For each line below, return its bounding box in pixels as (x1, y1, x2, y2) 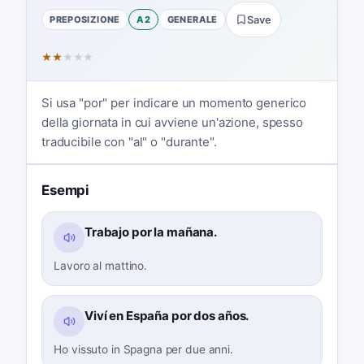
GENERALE (167, 13, 218, 25)
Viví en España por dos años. (84, 307, 249, 323)
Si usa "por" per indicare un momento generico (41, 94, 307, 110)
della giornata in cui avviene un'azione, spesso (41, 114, 303, 130)
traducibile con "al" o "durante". (41, 133, 217, 149)
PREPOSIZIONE (50, 13, 120, 25)
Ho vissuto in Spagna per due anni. (54, 342, 233, 356)
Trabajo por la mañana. (84, 223, 218, 240)
